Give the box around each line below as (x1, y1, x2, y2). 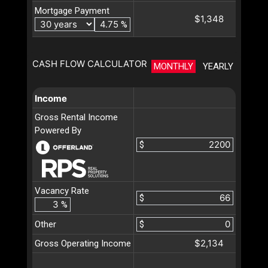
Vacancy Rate (35, 185, 89, 196)
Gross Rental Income (35, 111, 118, 123)
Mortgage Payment (35, 5, 109, 16)
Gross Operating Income (35, 237, 131, 249)
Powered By (35, 124, 81, 136)
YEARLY (203, 60, 233, 72)
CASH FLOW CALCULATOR (32, 57, 147, 69)
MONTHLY (154, 60, 193, 72)
